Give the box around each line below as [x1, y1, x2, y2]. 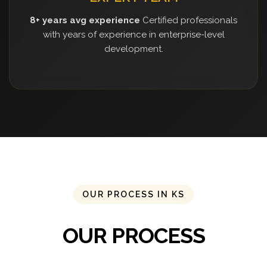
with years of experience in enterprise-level [42, 29, 225, 40]
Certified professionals [140, 14, 237, 26]
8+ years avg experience [30, 14, 140, 26]
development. [104, 43, 163, 54]
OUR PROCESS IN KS [82, 189, 185, 199]
